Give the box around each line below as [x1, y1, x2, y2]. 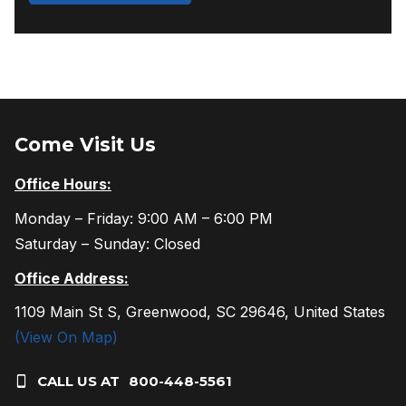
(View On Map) [14, 328, 118, 347]
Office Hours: [14, 175, 111, 194]
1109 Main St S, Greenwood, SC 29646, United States [14, 303, 385, 322]
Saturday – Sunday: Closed [14, 235, 200, 254]
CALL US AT [37, 372, 120, 391]
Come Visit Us [14, 133, 156, 157]
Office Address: [14, 268, 129, 287]
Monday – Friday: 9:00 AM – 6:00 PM [14, 209, 273, 228]
